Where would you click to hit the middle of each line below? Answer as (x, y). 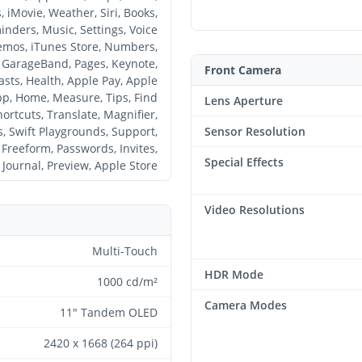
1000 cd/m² (127, 281)
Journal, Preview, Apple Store (80, 165)
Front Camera (243, 69)
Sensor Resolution (255, 131)
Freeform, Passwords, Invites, (80, 148)
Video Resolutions (255, 209)
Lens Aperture (244, 100)
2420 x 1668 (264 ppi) (101, 343)
